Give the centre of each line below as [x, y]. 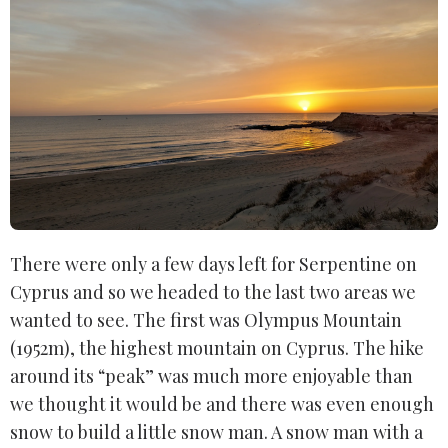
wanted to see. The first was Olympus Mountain [206, 320]
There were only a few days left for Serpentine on [213, 264]
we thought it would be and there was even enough [222, 404]
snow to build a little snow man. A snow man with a [216, 432]
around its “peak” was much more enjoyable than [211, 376]
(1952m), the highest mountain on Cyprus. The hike [217, 348]
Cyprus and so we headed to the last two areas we [213, 292]
